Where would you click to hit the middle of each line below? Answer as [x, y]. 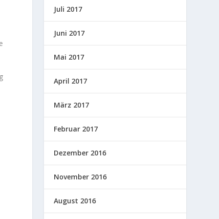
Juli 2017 [68, 9]
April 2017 [71, 81]
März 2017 [72, 105]
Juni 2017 [69, 33]
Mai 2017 [69, 57]
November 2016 [80, 176]
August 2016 [75, 200]
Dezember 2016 [80, 153]
